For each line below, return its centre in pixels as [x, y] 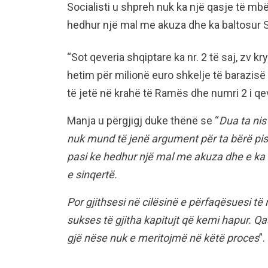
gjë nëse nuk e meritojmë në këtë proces [163, 237]
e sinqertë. [92, 174]
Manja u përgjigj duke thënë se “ [143, 120]
